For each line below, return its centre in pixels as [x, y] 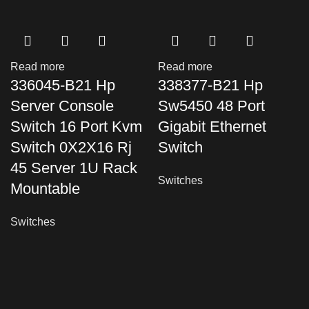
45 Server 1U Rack [74, 168]
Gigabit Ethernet [212, 127]
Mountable [45, 189]
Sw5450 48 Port [211, 106]
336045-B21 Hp [63, 85]
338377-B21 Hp [210, 85]
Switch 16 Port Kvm [76, 127]
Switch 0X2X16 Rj [71, 147]
